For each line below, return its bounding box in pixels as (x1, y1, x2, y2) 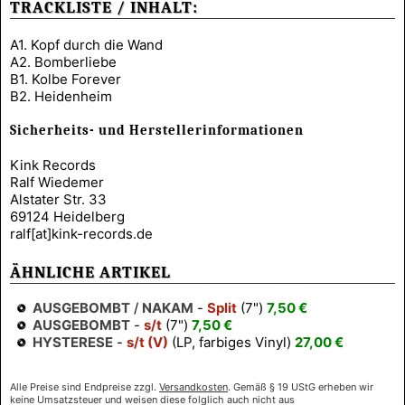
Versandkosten (159, 381, 228, 394)
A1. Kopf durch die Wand (10, 35, 163, 53)
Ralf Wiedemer (10, 173, 104, 191)
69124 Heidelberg (10, 207, 125, 225)
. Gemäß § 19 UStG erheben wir (228, 381, 373, 394)
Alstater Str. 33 (10, 190, 107, 208)
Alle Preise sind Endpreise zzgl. (10, 381, 159, 394)
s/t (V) (127, 334, 168, 352)
